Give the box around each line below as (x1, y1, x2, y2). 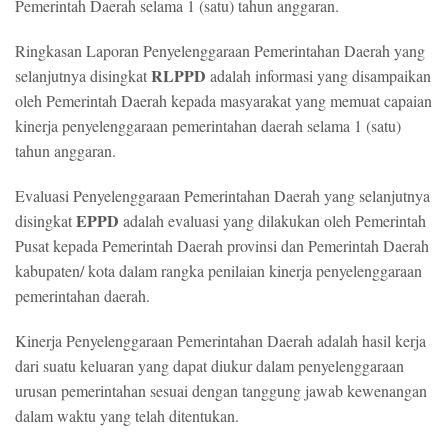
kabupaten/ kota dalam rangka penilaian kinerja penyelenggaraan (15, 260, 422, 281)
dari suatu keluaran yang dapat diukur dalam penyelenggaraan (15, 355, 404, 376)
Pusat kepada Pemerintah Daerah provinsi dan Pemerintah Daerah (15, 235, 429, 256)
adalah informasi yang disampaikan (210, 65, 431, 86)
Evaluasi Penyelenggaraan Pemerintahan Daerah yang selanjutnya (15, 185, 430, 206)
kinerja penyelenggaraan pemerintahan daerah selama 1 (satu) (15, 115, 401, 136)
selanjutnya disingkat (15, 65, 151, 86)
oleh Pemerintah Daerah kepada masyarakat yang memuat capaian (15, 90, 432, 111)
